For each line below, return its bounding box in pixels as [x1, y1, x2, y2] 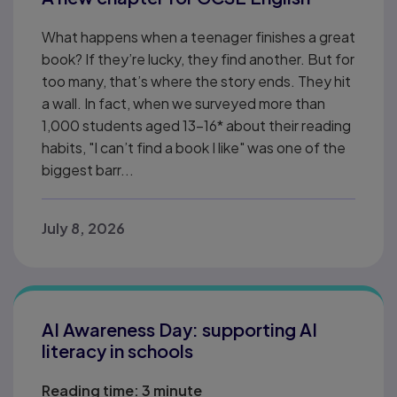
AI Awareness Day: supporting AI [42, 317, 317, 340]
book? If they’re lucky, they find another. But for [42, 49, 354, 68]
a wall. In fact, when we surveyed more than [42, 93, 325, 113]
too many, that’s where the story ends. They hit [42, 71, 351, 90]
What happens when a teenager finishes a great [42, 27, 355, 46]
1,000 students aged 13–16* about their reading [42, 115, 351, 135]
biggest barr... [42, 160, 134, 179]
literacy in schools [42, 339, 193, 362]
